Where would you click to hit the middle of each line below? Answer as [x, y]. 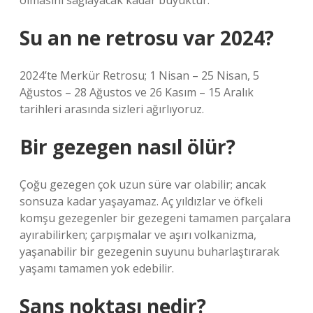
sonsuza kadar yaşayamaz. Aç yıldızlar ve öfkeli [141, 201]
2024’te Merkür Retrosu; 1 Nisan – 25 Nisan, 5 [139, 75]
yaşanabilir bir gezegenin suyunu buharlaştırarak [150, 252]
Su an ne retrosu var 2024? [147, 38]
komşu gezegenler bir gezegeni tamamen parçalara [155, 218]
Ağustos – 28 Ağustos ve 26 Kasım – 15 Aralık [137, 92]
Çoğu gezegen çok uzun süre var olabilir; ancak [143, 184]
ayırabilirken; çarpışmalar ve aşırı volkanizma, [138, 235]
